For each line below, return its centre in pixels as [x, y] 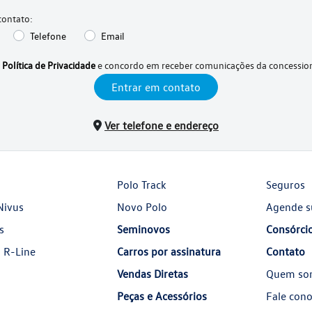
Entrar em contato [156, 87]
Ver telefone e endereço [162, 125]
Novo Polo [142, 207]
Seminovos [143, 229]
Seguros [285, 185]
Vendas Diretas [152, 274]
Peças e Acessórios [162, 296]
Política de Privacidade [48, 65]
